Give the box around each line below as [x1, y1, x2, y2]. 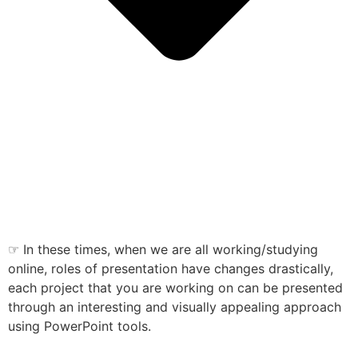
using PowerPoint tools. [8, 318, 155, 335]
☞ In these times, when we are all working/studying [8, 241, 318, 258]
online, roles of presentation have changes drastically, [8, 261, 333, 277]
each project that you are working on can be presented [8, 280, 343, 296]
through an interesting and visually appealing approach [8, 299, 341, 316]
